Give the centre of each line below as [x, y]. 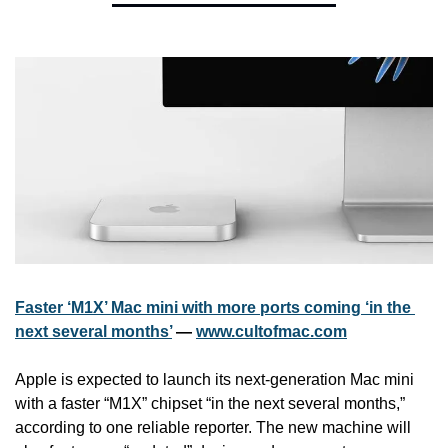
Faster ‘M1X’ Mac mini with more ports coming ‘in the [213, 307]
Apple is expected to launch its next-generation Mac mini [214, 379]
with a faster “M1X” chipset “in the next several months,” [210, 403]
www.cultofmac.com [271, 331]
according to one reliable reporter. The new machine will [213, 427]
